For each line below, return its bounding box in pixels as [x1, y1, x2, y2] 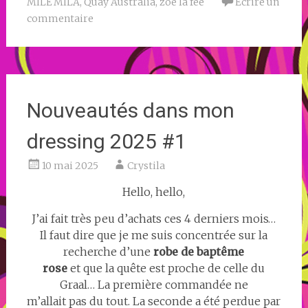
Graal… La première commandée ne [59, 277, 248, 291]
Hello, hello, [122, 184, 186, 199]
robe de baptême [153, 244, 245, 258]
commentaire [26, 12, 93, 25]
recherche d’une [63, 244, 154, 258]
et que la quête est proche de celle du [67, 261, 265, 275]
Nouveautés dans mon [26, 98, 234, 122]
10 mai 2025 [41, 159, 98, 172]
